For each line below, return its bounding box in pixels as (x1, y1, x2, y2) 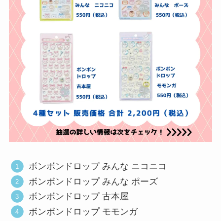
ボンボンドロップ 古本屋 (29, 191, 129, 202)
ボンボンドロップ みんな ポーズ (29, 176, 158, 186)
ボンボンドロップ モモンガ (29, 206, 138, 217)
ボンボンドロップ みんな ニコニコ (29, 161, 167, 172)
